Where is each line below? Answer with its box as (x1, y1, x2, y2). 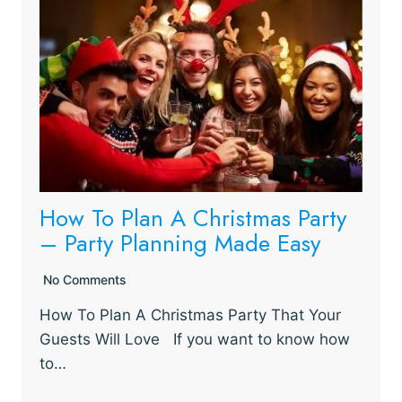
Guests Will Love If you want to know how (39, 330, 350, 348)
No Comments (43, 272, 127, 287)
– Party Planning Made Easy (39, 226, 320, 260)
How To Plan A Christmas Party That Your (39, 306, 341, 324)
